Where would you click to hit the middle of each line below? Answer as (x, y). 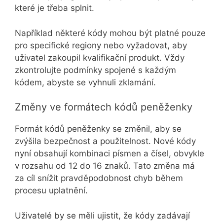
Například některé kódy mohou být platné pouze (110, 33)
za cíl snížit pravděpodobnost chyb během (99, 178)
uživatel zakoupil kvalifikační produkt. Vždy (100, 57)
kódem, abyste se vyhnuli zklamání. (85, 82)
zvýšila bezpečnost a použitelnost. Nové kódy (105, 141)
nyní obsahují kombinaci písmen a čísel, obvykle (110, 154)
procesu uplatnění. (51, 191)
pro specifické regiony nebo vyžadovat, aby (101, 45)
